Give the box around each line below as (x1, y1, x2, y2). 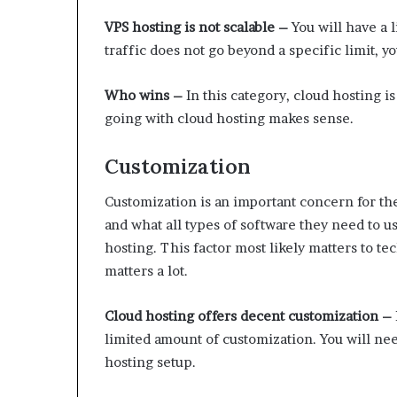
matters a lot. (105, 262, 188, 280)
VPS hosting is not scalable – (105, 18, 288, 35)
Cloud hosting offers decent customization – (105, 307, 392, 325)
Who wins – (105, 86, 183, 104)
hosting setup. (105, 354, 196, 371)
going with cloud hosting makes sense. (105, 109, 354, 127)
